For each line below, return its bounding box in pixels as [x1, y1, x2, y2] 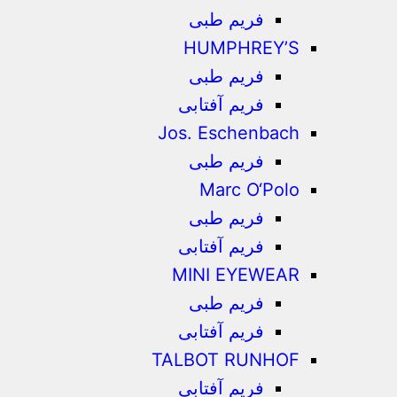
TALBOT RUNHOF [152, 349, 300, 370]
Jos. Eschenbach [158, 122, 300, 144]
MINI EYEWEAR [172, 264, 300, 285]
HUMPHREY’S [183, 37, 300, 58]
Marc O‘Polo [199, 179, 300, 200]
